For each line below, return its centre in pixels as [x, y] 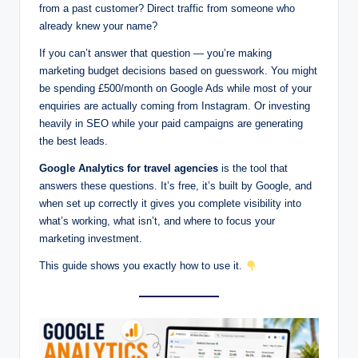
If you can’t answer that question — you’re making [155, 54]
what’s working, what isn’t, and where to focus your [157, 221]
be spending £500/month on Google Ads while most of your [175, 89]
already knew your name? [98, 26]
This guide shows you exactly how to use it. [142, 266]
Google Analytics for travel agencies [129, 169]
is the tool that [253, 169]
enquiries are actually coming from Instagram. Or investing [175, 106]
